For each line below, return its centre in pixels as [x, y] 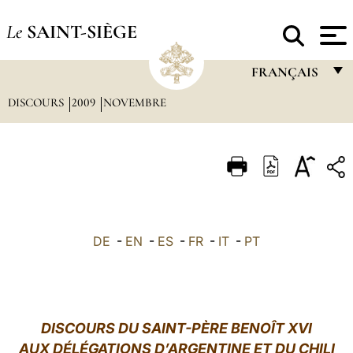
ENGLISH [275, 134]
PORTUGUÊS [287, 195]
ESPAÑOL [277, 226]
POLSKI [271, 287]
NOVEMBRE [134, 102]
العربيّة [266, 318]
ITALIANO [277, 164]
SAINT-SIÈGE [82, 32]
